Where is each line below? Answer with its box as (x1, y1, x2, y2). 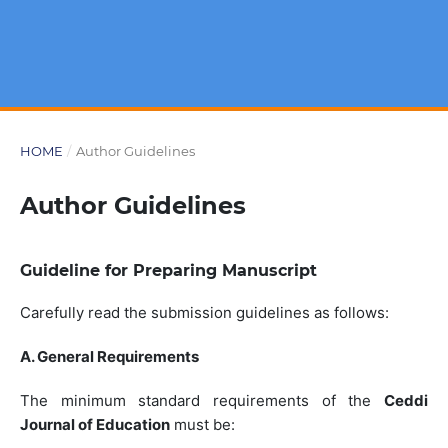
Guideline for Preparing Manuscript (19, 261, 317, 281)
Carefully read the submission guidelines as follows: (19, 303, 389, 323)
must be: (169, 415, 235, 435)
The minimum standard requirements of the (19, 391, 385, 411)
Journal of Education (19, 415, 170, 435)
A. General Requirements (19, 347, 199, 367)
